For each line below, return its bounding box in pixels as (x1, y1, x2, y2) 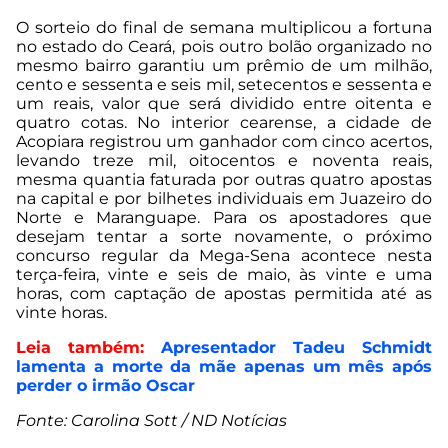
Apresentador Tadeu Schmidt (161, 338, 432, 358)
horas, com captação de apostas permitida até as (16, 284, 432, 304)
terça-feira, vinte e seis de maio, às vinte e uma (16, 265, 432, 285)
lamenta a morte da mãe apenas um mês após (16, 357, 432, 377)
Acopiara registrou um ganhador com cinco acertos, (16, 132, 432, 152)
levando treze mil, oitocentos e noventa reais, (16, 151, 432, 171)
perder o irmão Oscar (16, 376, 195, 396)
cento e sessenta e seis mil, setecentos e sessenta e (16, 75, 432, 95)
